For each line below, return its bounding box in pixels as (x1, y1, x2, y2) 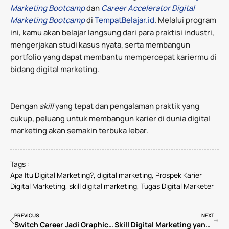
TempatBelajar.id (95, 14, 154, 26)
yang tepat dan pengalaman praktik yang (55, 100, 199, 111)
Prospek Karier (155, 170, 202, 180)
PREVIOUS (14, 211, 39, 219)
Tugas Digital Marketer (141, 180, 214, 191)
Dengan (10, 100, 39, 111)
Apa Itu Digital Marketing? (10, 170, 94, 180)
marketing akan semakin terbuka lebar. (10, 125, 148, 136)
